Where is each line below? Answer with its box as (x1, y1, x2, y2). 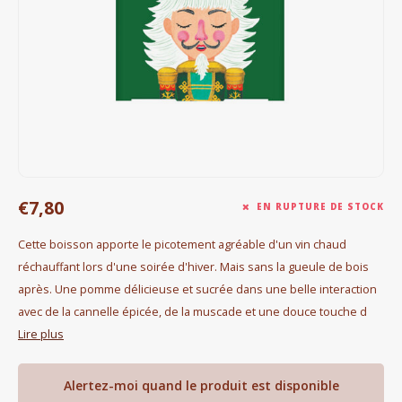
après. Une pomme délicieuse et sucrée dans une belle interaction (18, 282, 377, 297)
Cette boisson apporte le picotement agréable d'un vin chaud (18, 237, 346, 252)
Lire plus (18, 327, 64, 342)
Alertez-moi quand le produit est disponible (63, 377, 339, 394)
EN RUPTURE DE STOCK (257, 200, 384, 213)
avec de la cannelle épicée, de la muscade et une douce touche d (18, 304, 367, 319)
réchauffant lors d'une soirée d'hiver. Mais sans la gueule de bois (18, 259, 369, 275)
